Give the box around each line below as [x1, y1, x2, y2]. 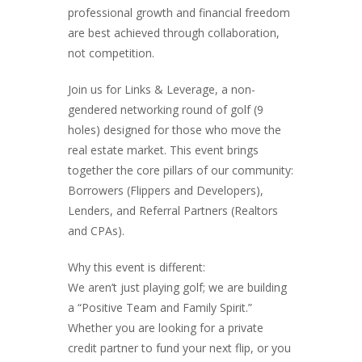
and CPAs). [68, 222, 124, 238]
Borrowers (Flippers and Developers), [68, 182, 263, 198]
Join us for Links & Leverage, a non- [68, 81, 255, 97]
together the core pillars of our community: [68, 162, 293, 178]
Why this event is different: [68, 259, 205, 275]
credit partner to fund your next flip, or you [68, 339, 291, 356]
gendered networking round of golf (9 [68, 101, 263, 117]
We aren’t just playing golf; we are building [68, 279, 287, 295]
